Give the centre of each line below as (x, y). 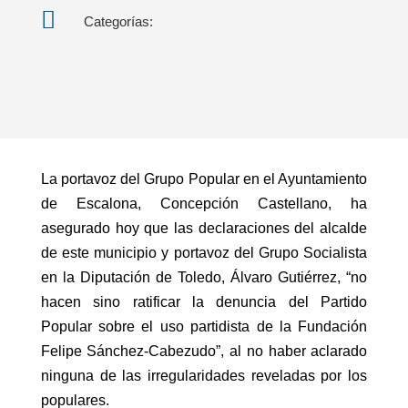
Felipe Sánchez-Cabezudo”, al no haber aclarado (204, 352)
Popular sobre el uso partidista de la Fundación (204, 327)
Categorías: (118, 21)
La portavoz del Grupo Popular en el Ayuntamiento (204, 179)
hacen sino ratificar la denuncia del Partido (204, 302)
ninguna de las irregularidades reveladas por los (204, 376)
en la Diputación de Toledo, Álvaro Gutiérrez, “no (204, 278)
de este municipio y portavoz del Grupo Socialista (204, 253)
